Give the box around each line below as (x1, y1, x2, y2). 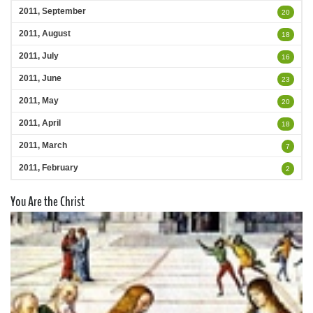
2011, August (19, 29, 71, 38)
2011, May (19, 96, 59, 105)
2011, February (19, 163, 78, 173)
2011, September (19, 6, 86, 16)
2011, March (19, 140, 67, 150)
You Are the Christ (10, 192, 85, 211)
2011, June (19, 73, 61, 83)
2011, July (19, 51, 59, 61)
